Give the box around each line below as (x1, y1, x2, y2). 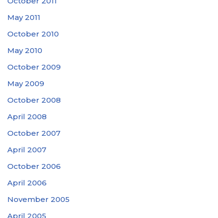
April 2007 (7, 145, 46, 154)
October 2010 (7, 29, 59, 38)
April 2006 (7, 178, 47, 187)
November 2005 (7, 194, 70, 204)
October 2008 (7, 95, 61, 105)
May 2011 (7, 12, 40, 22)
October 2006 (7, 161, 61, 171)
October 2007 (7, 128, 60, 138)
